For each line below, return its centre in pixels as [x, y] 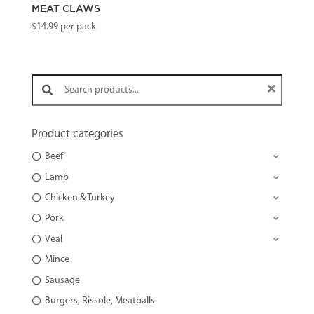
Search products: [51, 74]
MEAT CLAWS [66, 9]
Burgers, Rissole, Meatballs [100, 301]
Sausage [62, 280]
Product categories [77, 135]
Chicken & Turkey [80, 198]
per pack [77, 27]
